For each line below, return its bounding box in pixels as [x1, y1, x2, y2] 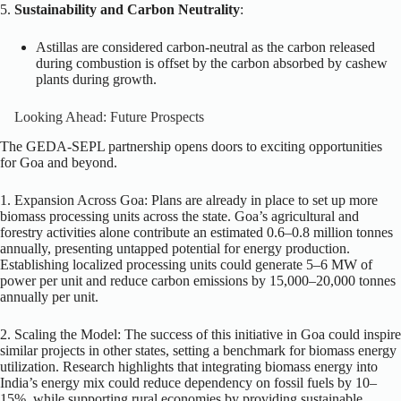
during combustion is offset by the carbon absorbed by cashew [36, 55, 388, 71]
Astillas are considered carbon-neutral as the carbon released [36, 38, 375, 55]
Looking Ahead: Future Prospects [14, 108, 204, 124]
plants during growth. [36, 71, 157, 87]
